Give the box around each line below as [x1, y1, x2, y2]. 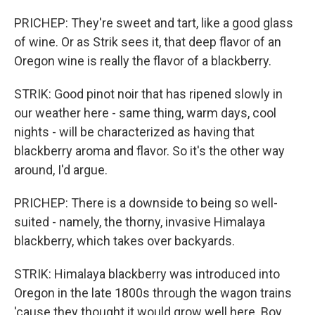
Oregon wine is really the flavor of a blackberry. [14, 53, 271, 68]
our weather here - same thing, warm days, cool [14, 105, 276, 120]
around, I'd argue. [14, 162, 108, 177]
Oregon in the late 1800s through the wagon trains [14, 285, 292, 300]
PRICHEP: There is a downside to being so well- [14, 195, 278, 210]
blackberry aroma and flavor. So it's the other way [14, 143, 285, 158]
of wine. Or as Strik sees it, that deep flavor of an [14, 34, 281, 49]
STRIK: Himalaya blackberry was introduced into [14, 266, 280, 281]
